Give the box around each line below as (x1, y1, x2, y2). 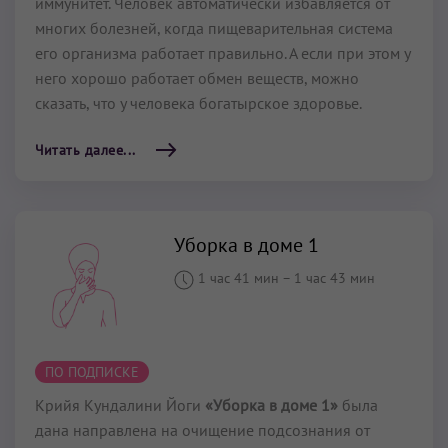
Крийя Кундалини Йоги (35, 394, 205, 415)
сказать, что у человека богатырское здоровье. (35, 93, 362, 114)
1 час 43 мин (294, 269, 376, 288)
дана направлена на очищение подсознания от (35, 419, 370, 440)
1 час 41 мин (194, 269, 283, 288)
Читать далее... (35, 141, 136, 160)
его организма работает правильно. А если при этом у (35, 43, 410, 64)
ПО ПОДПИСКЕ (45, 362, 139, 381)
